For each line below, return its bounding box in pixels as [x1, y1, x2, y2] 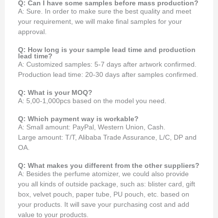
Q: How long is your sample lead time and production [18, 46, 196, 54]
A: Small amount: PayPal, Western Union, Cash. [18, 123, 166, 131]
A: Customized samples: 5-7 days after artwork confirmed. [18, 60, 197, 68]
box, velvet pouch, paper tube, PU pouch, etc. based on [18, 190, 190, 198]
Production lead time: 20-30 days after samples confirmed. [18, 71, 199, 78]
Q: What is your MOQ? [18, 89, 93, 96]
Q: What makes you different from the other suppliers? [18, 162, 200, 169]
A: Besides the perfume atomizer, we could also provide [18, 170, 189, 178]
